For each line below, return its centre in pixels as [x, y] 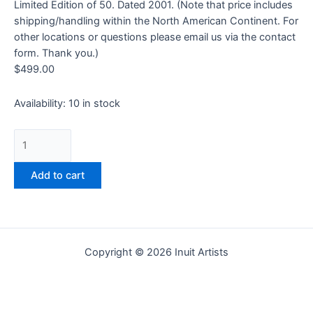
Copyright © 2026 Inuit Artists [156, 252]
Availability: [40, 103]
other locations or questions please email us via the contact [155, 37]
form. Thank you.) [56, 53]
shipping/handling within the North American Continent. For [156, 21]
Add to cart [58, 175]
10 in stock [94, 103]
